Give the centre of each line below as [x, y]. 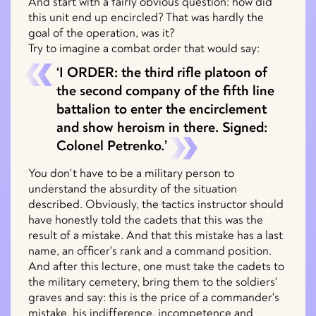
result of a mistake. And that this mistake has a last [156, 235]
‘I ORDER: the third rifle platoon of [162, 72]
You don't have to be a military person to [131, 173]
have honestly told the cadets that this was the [146, 219]
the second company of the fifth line [165, 91]
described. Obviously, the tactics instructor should [156, 204]
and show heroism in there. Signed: [162, 127]
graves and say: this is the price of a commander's [154, 297]
